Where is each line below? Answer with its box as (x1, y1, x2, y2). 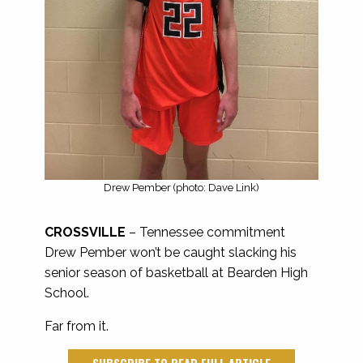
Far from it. (45, 318, 109, 335)
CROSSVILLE (45, 224, 126, 241)
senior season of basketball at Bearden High (45, 265, 308, 281)
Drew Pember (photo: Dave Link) (104, 181, 259, 194)
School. (45, 285, 89, 301)
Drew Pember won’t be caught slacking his (45, 245, 297, 261)
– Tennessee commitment (126, 224, 285, 241)
